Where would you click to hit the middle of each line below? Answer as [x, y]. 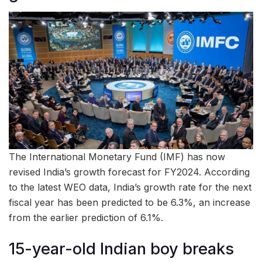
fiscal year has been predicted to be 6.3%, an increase [130, 203]
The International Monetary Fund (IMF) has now [117, 157]
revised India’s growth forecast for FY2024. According [129, 172]
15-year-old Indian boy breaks [121, 249]
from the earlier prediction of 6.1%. [86, 218]
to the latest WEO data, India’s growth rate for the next [130, 187]
